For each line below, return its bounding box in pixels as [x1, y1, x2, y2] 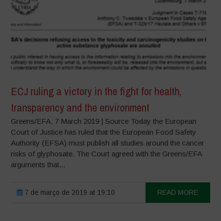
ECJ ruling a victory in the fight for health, [11, 83, 182, 99]
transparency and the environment [11, 100, 150, 115]
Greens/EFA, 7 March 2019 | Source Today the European [11, 116, 197, 125]
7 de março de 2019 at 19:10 [23, 188, 115, 196]
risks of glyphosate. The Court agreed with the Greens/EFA [11, 149, 202, 158]
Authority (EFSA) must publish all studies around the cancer [11, 138, 205, 147]
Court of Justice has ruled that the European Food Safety [11, 127, 197, 136]
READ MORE [157, 188, 198, 196]
